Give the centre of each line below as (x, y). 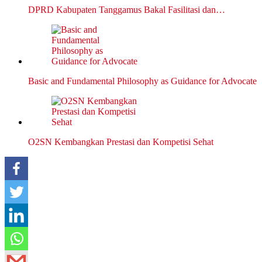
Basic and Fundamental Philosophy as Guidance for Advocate (142, 81)
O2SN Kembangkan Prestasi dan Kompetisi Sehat (121, 142)
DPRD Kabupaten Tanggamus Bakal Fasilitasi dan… (127, 10)
